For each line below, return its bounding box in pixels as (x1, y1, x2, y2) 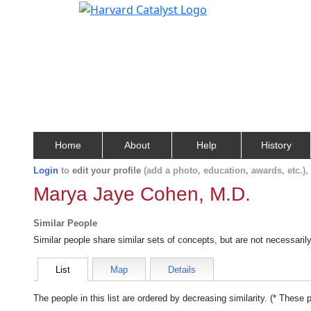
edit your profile (72, 165, 141, 176)
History (260, 140, 292, 151)
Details (168, 264, 196, 275)
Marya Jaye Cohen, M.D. (33, 183, 251, 205)
